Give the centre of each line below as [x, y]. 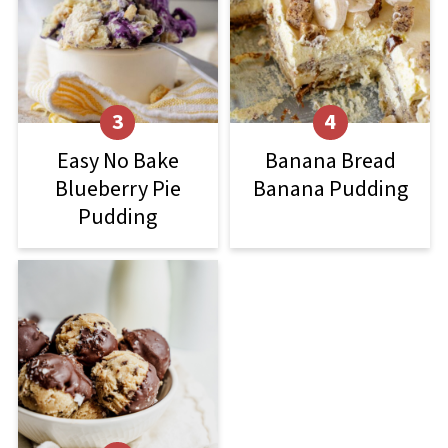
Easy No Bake [117, 161]
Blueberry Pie [117, 189]
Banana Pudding [330, 189]
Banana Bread [330, 161]
